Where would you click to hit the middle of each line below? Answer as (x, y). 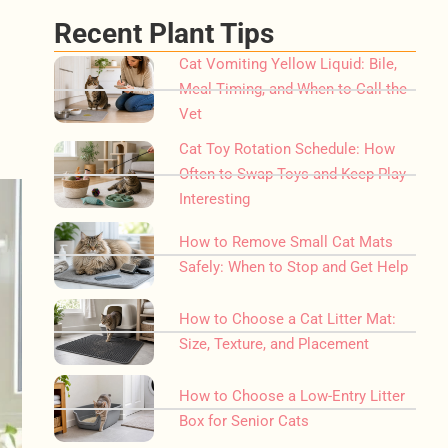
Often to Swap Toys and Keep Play (293, 174)
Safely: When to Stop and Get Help (294, 267)
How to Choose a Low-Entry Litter (292, 395)
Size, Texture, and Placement (274, 343)
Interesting (215, 199)
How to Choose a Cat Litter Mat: (288, 318)
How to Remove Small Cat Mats (286, 242)
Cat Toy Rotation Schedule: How (287, 149)
